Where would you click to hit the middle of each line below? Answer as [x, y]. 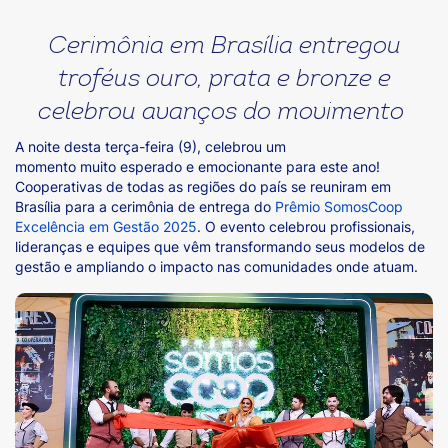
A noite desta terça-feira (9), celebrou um [150, 146]
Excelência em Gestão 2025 [106, 226]
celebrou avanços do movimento [224, 113]
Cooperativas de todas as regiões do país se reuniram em [203, 186]
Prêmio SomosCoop [339, 206]
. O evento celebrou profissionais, [306, 226]
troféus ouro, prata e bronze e [224, 80]
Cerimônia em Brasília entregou [224, 47]
